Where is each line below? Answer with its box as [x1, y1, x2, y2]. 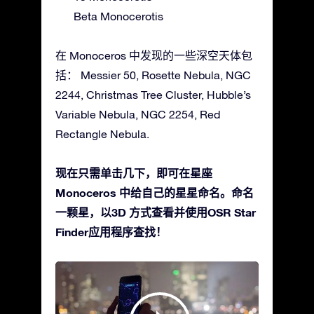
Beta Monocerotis [74, 10, 163, 23]
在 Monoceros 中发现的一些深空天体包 [55, 49, 252, 62]
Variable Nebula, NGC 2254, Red [55, 108, 220, 121]
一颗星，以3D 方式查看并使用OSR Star [55, 205, 256, 219]
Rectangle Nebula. [55, 128, 149, 141]
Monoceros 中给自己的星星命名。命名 [55, 186, 254, 200]
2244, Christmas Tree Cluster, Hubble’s [55, 88, 251, 102]
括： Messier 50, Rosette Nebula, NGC [55, 69, 251, 82]
